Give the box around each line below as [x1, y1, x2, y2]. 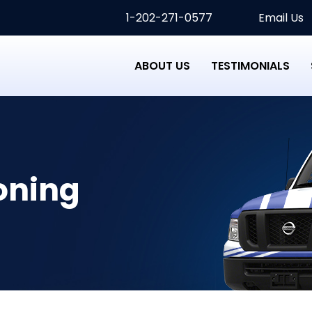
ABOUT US [134, 58, 190, 74]
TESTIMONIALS [211, 58, 290, 74]
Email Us [256, 10, 304, 26]
